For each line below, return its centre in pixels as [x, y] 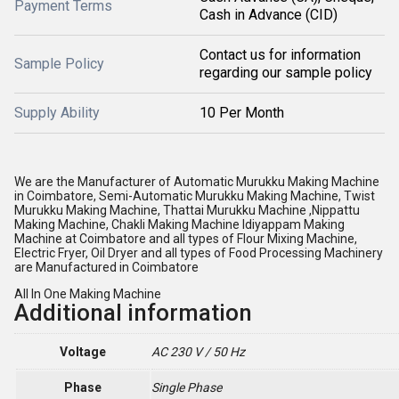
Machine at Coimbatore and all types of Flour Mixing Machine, [186, 238]
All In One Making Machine [88, 293]
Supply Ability [57, 113]
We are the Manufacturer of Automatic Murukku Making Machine [197, 181]
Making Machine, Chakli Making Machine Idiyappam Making [179, 224]
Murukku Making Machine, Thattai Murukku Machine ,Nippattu [187, 210]
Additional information [133, 312]
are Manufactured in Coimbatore [106, 267]
